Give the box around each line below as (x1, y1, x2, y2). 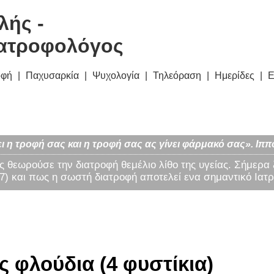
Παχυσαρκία (26, 70, 79, 81)
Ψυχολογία (92, 70, 139, 81)
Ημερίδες (215, 70, 254, 81)
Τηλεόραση (153, 70, 201, 81)
